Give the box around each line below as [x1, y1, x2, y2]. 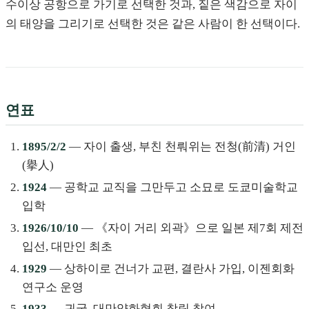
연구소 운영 [22, 280, 83, 294]
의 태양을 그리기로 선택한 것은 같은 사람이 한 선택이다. [6, 17, 300, 30]
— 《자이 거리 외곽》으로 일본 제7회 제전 [79, 221, 303, 235]
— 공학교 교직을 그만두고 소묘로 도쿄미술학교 [47, 181, 298, 195]
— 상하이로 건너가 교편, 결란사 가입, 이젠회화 [47, 261, 295, 275]
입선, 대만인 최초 [22, 239, 112, 253]
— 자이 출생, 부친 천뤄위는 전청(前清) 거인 [66, 140, 296, 154]
